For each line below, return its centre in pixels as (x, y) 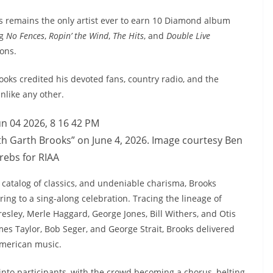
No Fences (25, 35)
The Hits (128, 35)
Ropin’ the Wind (79, 35)
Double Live (188, 35)
